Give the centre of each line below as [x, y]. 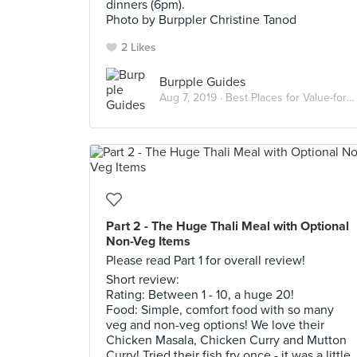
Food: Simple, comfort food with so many [220, 310]
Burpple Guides [202, 82]
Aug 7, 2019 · [192, 97]
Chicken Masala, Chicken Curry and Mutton [226, 340]
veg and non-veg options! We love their [215, 325]
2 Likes [139, 47]
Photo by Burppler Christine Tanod [201, 20]
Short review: [143, 280]
